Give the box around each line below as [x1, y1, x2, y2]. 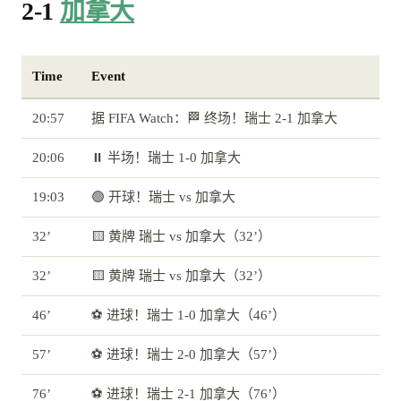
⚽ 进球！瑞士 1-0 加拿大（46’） [91, 308, 286, 323]
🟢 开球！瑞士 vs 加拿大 [91, 190, 235, 205]
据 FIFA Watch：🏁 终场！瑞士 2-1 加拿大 [91, 111, 337, 126]
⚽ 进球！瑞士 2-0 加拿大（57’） [91, 347, 286, 363]
